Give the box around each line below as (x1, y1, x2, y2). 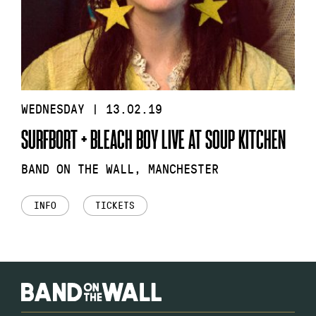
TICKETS (95, 198, 135, 212)
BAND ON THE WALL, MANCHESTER (21, 160, 219, 178)
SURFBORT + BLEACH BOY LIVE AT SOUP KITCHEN (21, 123, 286, 154)
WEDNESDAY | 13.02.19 (21, 100, 162, 118)
